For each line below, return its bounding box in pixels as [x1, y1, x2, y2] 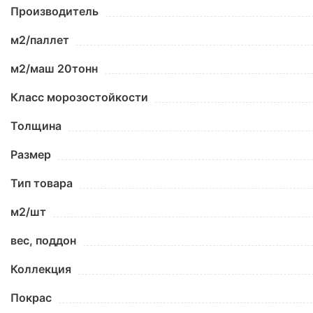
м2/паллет [10, 33, 69, 47]
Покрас [10, 291, 52, 305]
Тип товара [10, 176, 73, 190]
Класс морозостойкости [10, 90, 148, 104]
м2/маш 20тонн [10, 61, 98, 75]
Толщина [10, 119, 61, 133]
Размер [10, 147, 51, 161]
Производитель [10, 4, 99, 18]
